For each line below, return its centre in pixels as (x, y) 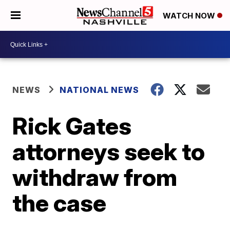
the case (60, 203)
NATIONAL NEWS (100, 90)
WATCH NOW (190, 16)
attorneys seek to (109, 151)
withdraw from (95, 177)
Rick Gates (72, 126)
